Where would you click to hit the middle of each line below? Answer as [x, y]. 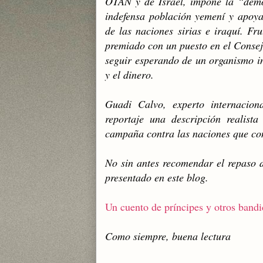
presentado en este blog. [157, 177]
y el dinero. [136, 75]
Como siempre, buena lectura [168, 236]
